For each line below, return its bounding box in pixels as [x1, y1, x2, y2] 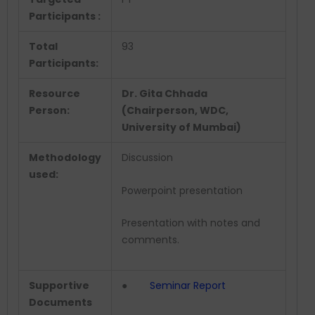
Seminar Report [150, 278, 226, 293]
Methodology [29, 150, 101, 165]
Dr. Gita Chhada [122, 86, 207, 101]
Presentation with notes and [122, 216, 260, 231]
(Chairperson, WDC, [122, 103, 229, 118]
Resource [29, 86, 80, 101]
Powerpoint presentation [122, 183, 243, 198]
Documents [29, 295, 92, 310]
